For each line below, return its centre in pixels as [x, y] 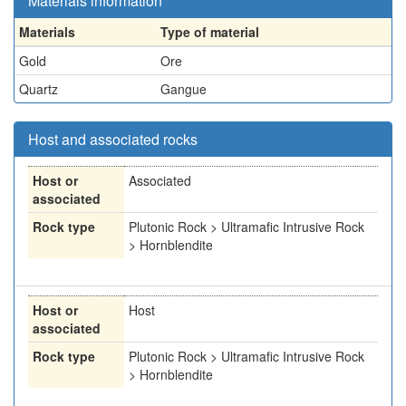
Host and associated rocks [113, 139]
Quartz [39, 89]
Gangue [184, 89]
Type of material [210, 32]
